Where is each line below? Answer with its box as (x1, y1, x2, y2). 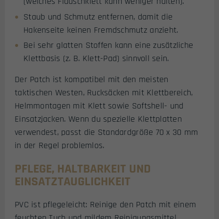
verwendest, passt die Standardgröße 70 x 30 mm (15, 127, 198, 138)
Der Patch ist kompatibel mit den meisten (15, 74, 169, 86)
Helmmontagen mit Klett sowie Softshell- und (15, 100, 184, 112)
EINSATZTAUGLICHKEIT (15, 173, 131, 190)
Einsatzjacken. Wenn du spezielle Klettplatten (15, 113, 182, 125)
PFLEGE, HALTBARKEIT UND (15, 160, 151, 177)
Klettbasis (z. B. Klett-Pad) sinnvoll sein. (23, 53, 169, 65)
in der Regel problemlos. (15, 140, 105, 152)
